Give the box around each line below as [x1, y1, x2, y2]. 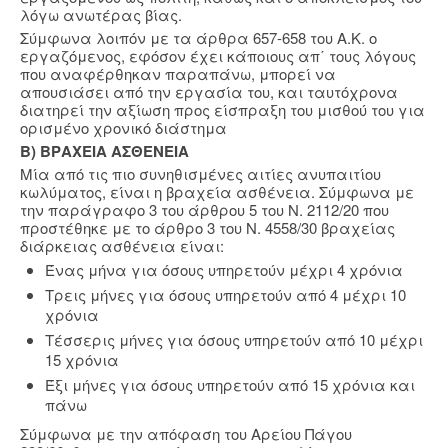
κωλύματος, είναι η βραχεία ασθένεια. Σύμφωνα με [20, 181, 414, 203]
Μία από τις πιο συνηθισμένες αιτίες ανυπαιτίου [20, 163, 381, 185]
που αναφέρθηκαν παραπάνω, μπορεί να [20, 63, 336, 85]
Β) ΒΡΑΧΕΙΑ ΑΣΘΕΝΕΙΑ [20, 140, 193, 163]
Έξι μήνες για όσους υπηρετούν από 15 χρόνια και [45, 374, 415, 396]
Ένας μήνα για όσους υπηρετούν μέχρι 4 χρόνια [45, 259, 407, 281]
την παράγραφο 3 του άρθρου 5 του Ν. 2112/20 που [20, 199, 389, 221]
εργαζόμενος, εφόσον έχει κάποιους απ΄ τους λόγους [20, 45, 416, 67]
